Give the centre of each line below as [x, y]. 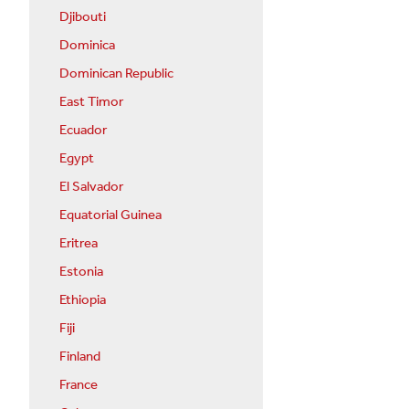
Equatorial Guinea [110, 215]
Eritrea [79, 243]
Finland [80, 357]
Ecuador [83, 130]
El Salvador [91, 187]
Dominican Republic [116, 73]
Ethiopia [83, 300]
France [79, 385]
